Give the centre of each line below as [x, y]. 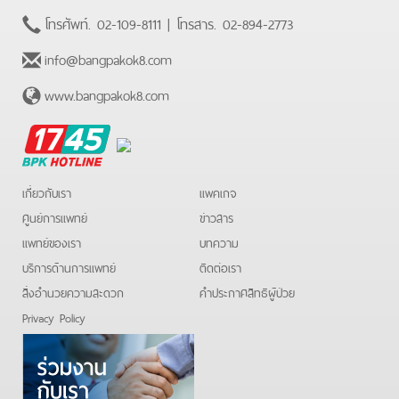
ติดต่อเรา [220, 266]
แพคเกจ [218, 191]
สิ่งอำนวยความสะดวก [73, 291]
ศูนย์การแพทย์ [55, 216]
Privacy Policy [54, 316]
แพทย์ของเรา [52, 241]
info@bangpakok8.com [108, 57]
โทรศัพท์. [71, 22]
